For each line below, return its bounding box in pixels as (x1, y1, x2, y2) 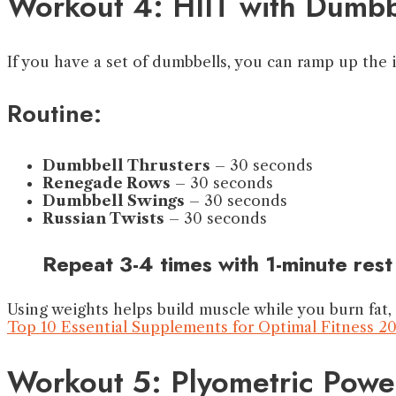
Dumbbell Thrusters (42, 156, 210, 175)
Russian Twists (42, 209, 164, 228)
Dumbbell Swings (42, 192, 185, 210)
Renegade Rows (42, 174, 171, 193)
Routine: (7, 95, 102, 133)
